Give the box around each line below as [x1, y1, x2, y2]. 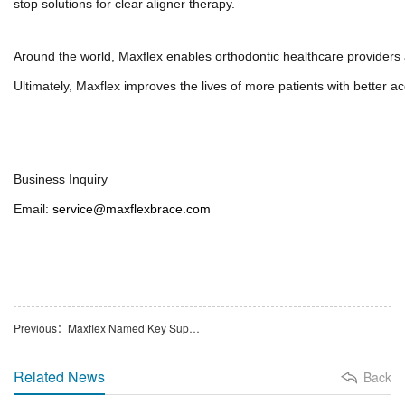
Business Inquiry [14, 172, 108, 187]
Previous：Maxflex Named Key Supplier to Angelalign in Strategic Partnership [189, 320, 200, 336]
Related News [14, 366, 105, 388]
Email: [14, 202, 52, 217]
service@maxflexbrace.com [52, 202, 211, 217]
